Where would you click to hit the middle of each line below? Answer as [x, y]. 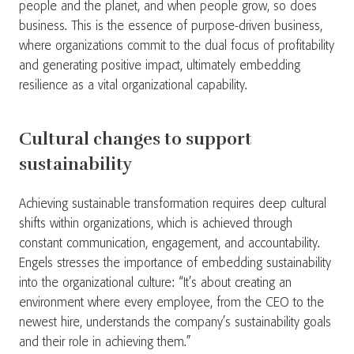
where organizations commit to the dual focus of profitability [177, 46]
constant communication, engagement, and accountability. [169, 244]
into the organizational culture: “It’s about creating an [155, 283]
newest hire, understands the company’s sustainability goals [175, 323]
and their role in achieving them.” [107, 343]
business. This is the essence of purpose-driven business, [171, 26]
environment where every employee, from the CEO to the [171, 303]
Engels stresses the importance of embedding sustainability [175, 264]
